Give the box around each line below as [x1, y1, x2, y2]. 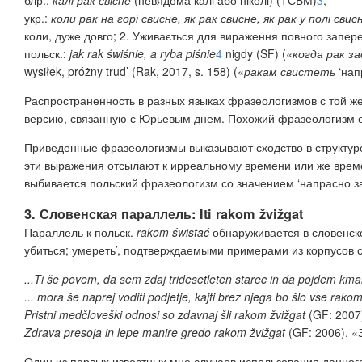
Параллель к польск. [24, 224, 137, 241]
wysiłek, [24, 63, 68, 80]
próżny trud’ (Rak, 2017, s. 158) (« [68, 63, 244, 80]
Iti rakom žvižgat [200, 204, 303, 224]
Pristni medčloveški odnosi [24, 306, 159, 323]
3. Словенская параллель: [24, 204, 200, 224]
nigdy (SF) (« [225, 45, 293, 62]
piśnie [183, 45, 216, 62]
